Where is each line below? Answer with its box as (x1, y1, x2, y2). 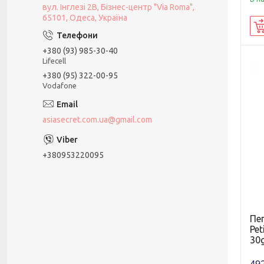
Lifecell (42, 56, 66, 65)
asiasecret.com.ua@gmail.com (42, 114, 152, 124)
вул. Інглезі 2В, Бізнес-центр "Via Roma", (42, 2, 194, 12)
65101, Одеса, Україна (42, 13, 127, 22)
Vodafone (42, 81, 77, 90)
